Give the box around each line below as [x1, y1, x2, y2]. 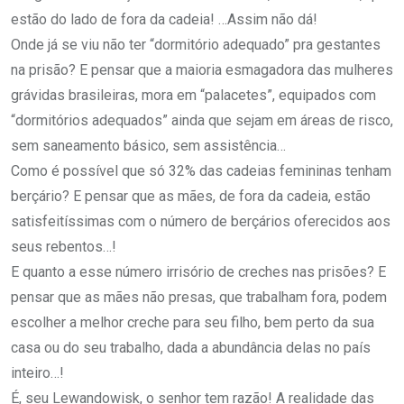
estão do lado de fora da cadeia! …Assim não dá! [11, 11, 317, 29]
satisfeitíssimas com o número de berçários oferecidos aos [11, 213, 390, 231]
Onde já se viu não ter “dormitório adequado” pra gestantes [11, 36, 381, 54]
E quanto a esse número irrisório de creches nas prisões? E [11, 263, 386, 281]
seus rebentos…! [11, 238, 116, 256]
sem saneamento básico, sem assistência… [11, 137, 286, 155]
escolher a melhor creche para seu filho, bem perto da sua [11, 314, 374, 332]
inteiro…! [11, 364, 64, 382]
